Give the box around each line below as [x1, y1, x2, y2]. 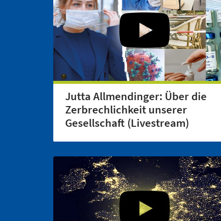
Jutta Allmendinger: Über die [65, 89, 207, 103]
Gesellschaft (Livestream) [65, 115, 189, 130]
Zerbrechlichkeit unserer [65, 102, 187, 116]
